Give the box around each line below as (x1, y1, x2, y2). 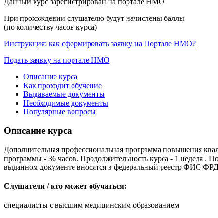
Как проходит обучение (23, 81, 102, 90)
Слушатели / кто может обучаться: (4, 182, 127, 191)
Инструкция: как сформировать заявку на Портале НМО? (4, 39, 196, 48)
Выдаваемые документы (23, 90, 105, 99)
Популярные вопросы (23, 108, 96, 116)
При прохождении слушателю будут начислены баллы (4, 14, 184, 23)
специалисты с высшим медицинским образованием (4, 201, 179, 210)
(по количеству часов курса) (4, 23, 97, 32)
